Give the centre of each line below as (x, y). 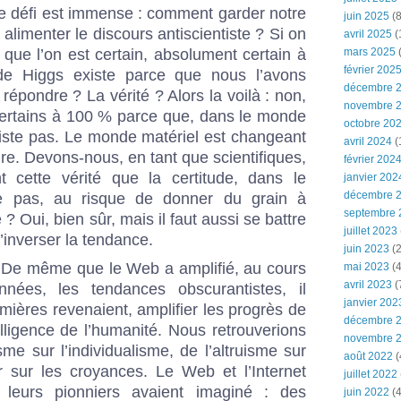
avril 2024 (368, 141)
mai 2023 (367, 267)
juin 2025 (367, 16)
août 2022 (368, 356)
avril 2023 (368, 285)
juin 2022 (367, 392)
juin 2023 (367, 249)
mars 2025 (370, 52)
